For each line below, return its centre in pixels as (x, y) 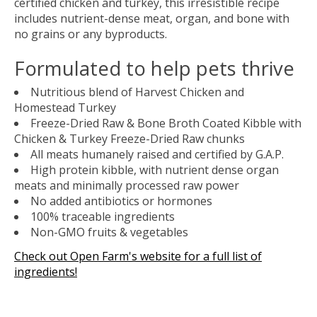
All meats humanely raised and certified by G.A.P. (157, 155)
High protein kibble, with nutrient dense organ (155, 170)
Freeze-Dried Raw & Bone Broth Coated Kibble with (166, 123)
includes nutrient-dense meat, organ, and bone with (152, 18)
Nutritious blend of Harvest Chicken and (137, 92)
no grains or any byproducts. (91, 34)
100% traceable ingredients (103, 217)
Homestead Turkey (65, 108)
